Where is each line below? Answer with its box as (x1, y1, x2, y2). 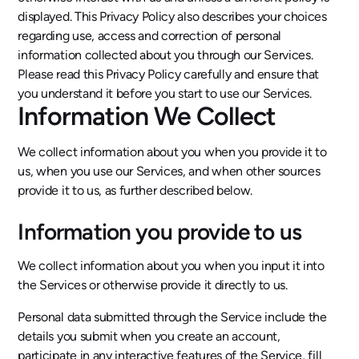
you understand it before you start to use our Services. (18, 86, 312, 101)
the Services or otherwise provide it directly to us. (18, 277, 288, 292)
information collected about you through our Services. (18, 47, 313, 63)
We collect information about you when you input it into (18, 258, 325, 273)
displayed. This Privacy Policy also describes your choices (18, 9, 327, 24)
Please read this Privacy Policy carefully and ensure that (18, 67, 320, 82)
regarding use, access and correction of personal (18, 28, 282, 43)
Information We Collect (18, 101, 276, 131)
